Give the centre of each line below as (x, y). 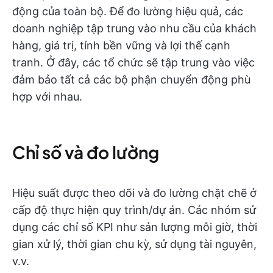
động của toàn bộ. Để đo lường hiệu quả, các (128, 11)
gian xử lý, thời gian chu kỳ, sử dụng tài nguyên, (134, 244)
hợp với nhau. (47, 97)
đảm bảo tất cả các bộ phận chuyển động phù (131, 80)
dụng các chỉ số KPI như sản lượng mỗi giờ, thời (135, 227)
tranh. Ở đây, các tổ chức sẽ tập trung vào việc (133, 62)
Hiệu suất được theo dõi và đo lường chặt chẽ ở (134, 193)
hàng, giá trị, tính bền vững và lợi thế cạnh (121, 45)
